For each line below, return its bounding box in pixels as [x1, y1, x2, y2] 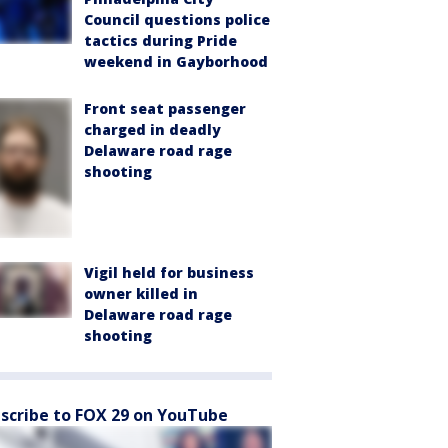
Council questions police [84, 10, 270, 30]
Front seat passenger [84, 99, 246, 119]
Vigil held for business [84, 262, 254, 282]
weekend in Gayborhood [84, 52, 268, 72]
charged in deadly [84, 120, 221, 140]
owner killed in [84, 283, 198, 303]
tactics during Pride [84, 31, 237, 51]
